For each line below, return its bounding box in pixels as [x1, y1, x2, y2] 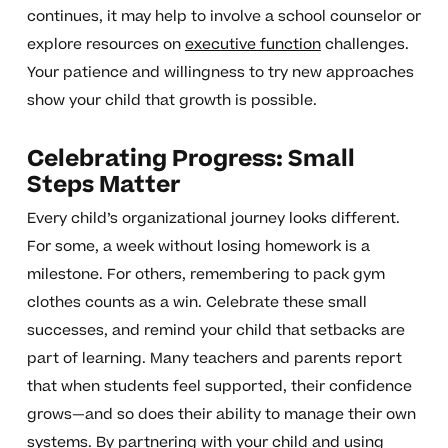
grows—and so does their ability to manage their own [26, 404, 416, 426]
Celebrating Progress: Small [26, 143, 355, 176]
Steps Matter [26, 169, 181, 202]
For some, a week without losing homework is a [26, 236, 370, 258]
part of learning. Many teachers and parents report [26, 348, 402, 370]
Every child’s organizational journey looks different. [26, 208, 400, 230]
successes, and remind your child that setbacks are [26, 320, 405, 342]
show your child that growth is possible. [26, 90, 317, 112]
